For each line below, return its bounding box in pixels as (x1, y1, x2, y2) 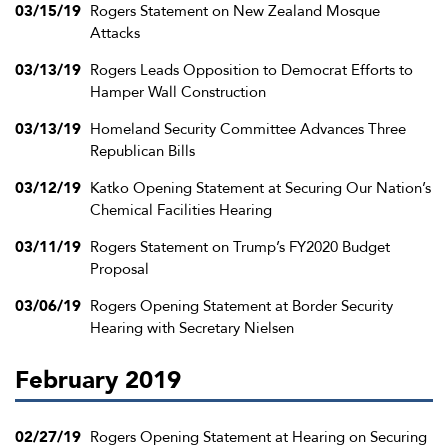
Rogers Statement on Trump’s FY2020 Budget (90, 237, 390, 258)
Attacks (90, 23, 140, 44)
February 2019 (15, 364, 181, 398)
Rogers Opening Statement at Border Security (90, 296, 393, 317)
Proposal (90, 259, 149, 280)
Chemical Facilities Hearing (90, 200, 272, 221)
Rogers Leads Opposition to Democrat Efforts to (90, 60, 413, 81)
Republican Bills (90, 141, 195, 162)
